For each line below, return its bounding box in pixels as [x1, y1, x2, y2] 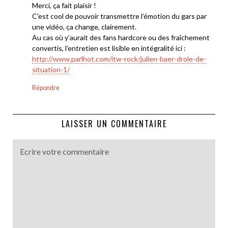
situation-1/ [32, 65, 70, 74]
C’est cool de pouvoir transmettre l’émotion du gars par [32, 11, 207, 20]
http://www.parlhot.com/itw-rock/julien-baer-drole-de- [32, 54, 206, 63]
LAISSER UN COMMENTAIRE [61, 117, 167, 130]
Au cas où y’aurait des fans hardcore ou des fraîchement [32, 33, 210, 42]
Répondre [32, 83, 60, 92]
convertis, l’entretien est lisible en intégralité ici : [32, 43, 186, 52]
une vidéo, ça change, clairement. [32, 22, 136, 31]
